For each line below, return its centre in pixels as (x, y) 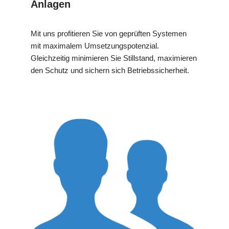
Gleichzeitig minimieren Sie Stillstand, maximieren (114, 58)
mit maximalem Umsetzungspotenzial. (95, 46)
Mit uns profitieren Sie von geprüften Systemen (109, 34)
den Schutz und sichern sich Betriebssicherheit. (110, 71)
